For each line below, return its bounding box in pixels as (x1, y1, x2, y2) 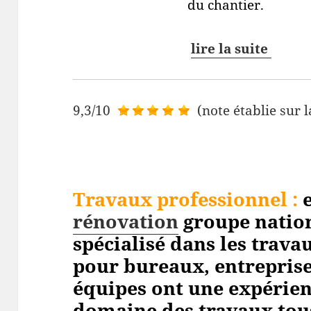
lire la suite (190, 39, 268, 58)
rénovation (73, 208, 179, 234)
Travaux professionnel (73, 185, 288, 212)
